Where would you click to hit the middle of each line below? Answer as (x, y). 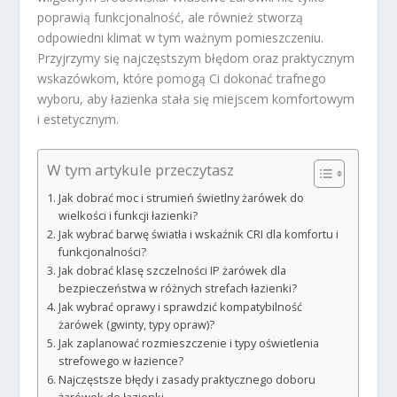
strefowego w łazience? (121, 362)
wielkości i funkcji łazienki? (128, 216)
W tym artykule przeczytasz (141, 170)
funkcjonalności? (102, 253)
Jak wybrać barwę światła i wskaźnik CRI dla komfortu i (198, 235)
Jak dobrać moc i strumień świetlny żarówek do (181, 198)
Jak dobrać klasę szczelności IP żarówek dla (172, 271)
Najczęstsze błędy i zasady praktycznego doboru (187, 380)
